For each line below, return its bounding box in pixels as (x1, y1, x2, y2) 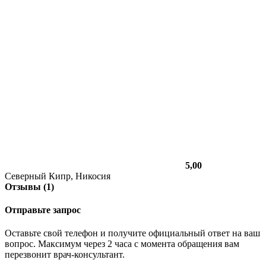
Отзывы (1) (5, 181, 54, 192)
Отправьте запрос (5, 205, 81, 216)
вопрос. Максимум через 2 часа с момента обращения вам (5, 239, 239, 249)
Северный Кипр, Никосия (5, 170, 110, 181)
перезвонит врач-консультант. (5, 249, 125, 260)
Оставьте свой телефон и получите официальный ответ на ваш (5, 228, 260, 239)
